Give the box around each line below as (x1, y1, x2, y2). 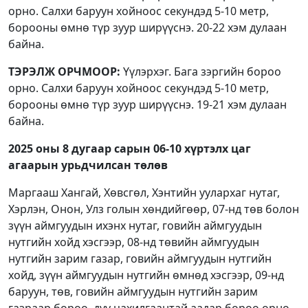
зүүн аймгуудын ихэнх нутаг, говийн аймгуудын (8, 217, 262, 233)
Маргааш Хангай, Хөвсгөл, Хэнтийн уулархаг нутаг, (8, 184, 280, 200)
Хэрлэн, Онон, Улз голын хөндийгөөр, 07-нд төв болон (8, 201, 299, 217)
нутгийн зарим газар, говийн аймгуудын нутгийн (8, 250, 272, 266)
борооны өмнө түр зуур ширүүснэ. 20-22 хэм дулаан (8, 19, 287, 35)
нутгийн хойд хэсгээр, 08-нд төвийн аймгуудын (8, 234, 259, 250)
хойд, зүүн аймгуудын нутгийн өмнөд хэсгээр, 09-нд (8, 267, 284, 283)
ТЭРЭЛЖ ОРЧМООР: (8, 63, 120, 79)
